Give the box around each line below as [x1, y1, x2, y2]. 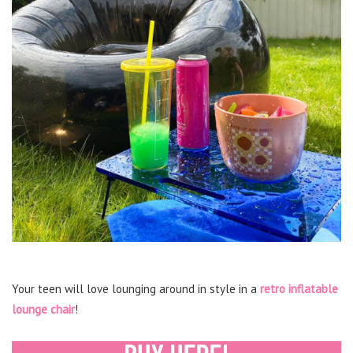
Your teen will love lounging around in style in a [12, 281, 260, 297]
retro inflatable [260, 281, 338, 297]
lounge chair [12, 302, 75, 318]
